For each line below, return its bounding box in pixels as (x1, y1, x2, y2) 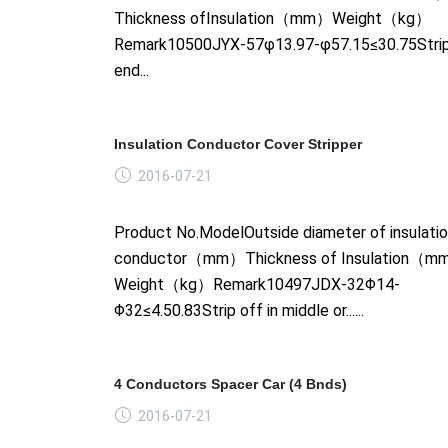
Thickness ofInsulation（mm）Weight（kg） (114, 8, 431, 28)
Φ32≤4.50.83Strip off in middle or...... (114, 300, 364, 320)
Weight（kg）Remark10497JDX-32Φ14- (114, 274, 400, 294)
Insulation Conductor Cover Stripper (114, 135, 362, 152)
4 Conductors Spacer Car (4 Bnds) (114, 375, 347, 392)
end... (114, 60, 149, 80)
